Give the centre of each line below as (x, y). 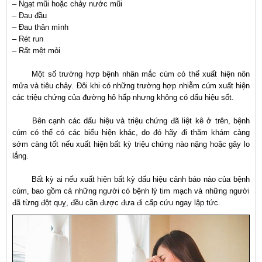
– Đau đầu (30, 15)
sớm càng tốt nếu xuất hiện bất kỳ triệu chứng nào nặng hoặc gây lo (131, 144)
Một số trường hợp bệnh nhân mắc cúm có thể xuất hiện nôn (141, 74)
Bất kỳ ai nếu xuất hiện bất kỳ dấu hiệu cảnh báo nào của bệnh (141, 179)
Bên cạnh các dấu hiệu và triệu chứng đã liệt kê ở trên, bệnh (141, 121)
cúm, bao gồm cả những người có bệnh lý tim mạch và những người (131, 191)
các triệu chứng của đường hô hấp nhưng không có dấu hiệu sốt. (123, 97)
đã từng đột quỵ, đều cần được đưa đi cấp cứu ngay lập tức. (116, 203)
